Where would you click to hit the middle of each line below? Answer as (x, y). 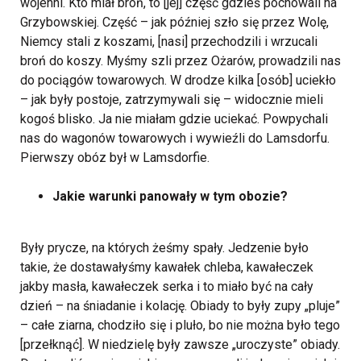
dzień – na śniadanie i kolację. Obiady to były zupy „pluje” (180, 306)
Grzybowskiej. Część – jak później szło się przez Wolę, (174, 23)
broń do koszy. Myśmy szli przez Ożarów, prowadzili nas (180, 61)
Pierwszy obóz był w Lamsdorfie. (115, 158)
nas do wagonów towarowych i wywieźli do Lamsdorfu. (175, 139)
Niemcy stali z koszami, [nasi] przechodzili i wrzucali (169, 42)
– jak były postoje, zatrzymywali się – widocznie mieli (172, 100)
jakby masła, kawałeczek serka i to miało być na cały (167, 287)
